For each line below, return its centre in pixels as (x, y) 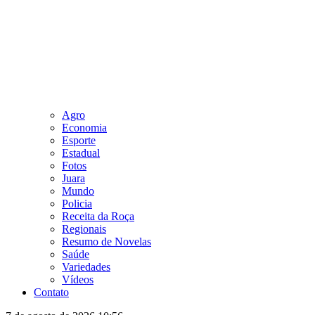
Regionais (84, 229)
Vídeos (78, 279)
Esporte (79, 140)
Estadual (81, 153)
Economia (84, 127)
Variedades (86, 266)
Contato (51, 292)
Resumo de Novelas (107, 241)
